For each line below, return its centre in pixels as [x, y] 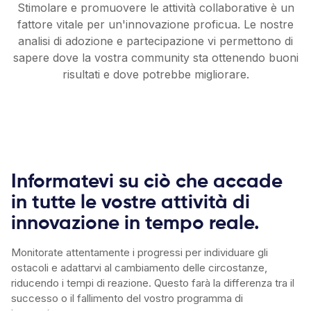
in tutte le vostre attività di [131, 203]
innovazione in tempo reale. [135, 224]
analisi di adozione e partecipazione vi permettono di [155, 41]
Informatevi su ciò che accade [147, 182]
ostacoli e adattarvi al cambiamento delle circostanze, [139, 268]
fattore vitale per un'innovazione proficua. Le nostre [155, 25]
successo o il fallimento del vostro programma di [127, 299]
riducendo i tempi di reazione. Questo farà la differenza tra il [153, 283]
